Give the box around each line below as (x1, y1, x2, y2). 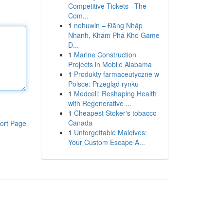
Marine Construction (73, 50, 136, 59)
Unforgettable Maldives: (73, 127, 147, 137)
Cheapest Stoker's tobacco (73, 108, 157, 118)
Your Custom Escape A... (68, 137, 145, 147)
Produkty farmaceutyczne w (73, 69, 159, 79)
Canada (68, 118, 92, 127)
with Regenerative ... (68, 98, 131, 108)
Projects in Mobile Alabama (68, 59, 152, 69)
